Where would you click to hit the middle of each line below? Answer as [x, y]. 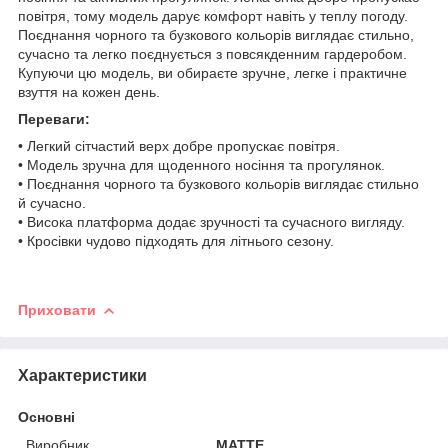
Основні [46, 416]
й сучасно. [52, 202]
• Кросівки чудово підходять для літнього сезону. [176, 240]
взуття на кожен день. [89, 91]
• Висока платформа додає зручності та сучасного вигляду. [211, 221]
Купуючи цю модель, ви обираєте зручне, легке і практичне [212, 72]
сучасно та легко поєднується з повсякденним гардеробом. [212, 53]
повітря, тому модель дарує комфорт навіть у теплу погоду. [213, 15]
